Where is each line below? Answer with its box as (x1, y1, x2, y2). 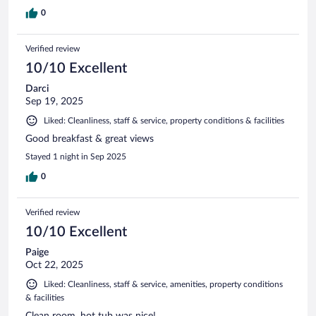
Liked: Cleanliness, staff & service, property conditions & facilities (44, 116, 284, 125)
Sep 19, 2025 (25, 96, 83, 107)
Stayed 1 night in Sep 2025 (25, 152, 126, 161)
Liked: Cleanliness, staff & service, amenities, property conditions (44, 279, 283, 288)
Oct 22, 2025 (25, 260, 83, 270)
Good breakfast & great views (25, 133, 154, 144)
